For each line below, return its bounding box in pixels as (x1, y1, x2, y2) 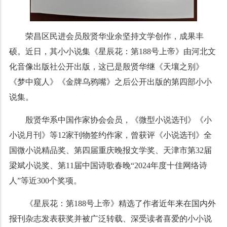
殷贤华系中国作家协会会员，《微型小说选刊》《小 (25, 115, 212, 124)
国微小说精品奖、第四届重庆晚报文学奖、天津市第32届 (9, 145, 212, 155)
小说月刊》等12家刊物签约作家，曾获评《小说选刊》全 (9, 130, 212, 139)
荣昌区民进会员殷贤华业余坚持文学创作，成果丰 (25, 31, 204, 41)
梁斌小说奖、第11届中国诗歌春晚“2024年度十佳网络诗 (9, 161, 207, 170)
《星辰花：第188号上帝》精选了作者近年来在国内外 (25, 199, 216, 208)
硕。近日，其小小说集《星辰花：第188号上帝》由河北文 (9, 47, 216, 56)
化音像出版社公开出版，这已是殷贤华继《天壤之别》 (9, 62, 204, 71)
